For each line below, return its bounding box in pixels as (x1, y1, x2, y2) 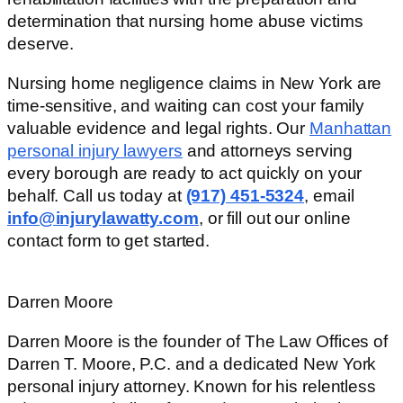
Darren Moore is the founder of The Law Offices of (7, 331, 389, 351)
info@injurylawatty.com (7, 208, 199, 228)
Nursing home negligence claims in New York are (7, 73, 382, 93)
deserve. (7, 34, 75, 54)
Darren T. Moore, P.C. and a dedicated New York (7, 354, 377, 373)
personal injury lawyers (7, 140, 183, 160)
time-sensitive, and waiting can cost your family (7, 95, 365, 115)
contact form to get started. (7, 230, 210, 250)
